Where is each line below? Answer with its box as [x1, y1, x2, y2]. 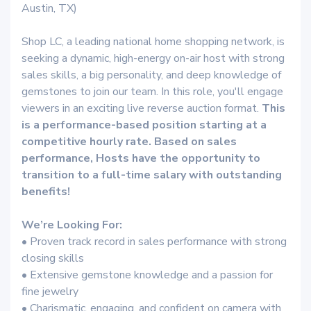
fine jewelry [22, 284, 78, 299]
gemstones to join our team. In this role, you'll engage [22, 84, 283, 99]
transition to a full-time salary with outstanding [22, 167, 282, 183]
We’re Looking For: [22, 217, 122, 233]
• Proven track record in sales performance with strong [22, 234, 287, 249]
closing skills [22, 251, 84, 266]
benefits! [22, 184, 70, 199]
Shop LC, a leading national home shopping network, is [22, 34, 285, 49]
